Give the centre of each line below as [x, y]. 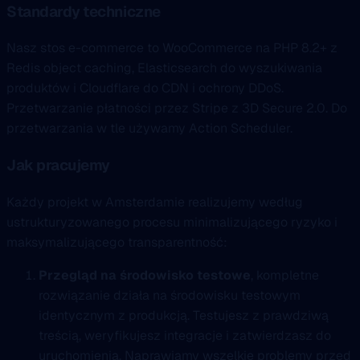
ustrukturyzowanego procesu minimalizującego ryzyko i [172, 222]
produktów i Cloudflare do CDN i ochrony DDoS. [145, 88]
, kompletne [285, 275]
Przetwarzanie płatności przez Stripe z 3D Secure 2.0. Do [177, 108]
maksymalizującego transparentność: [117, 242]
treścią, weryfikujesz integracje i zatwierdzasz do [185, 335]
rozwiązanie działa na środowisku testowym [170, 295]
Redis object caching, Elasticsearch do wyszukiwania [164, 68]
